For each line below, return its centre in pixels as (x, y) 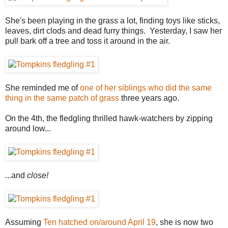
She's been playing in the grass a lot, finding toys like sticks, (112, 20)
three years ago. (149, 98)
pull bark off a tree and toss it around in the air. (89, 41)
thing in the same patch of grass (62, 98)
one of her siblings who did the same (146, 88)
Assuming (24, 222)
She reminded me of (42, 88)
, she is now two (184, 222)
